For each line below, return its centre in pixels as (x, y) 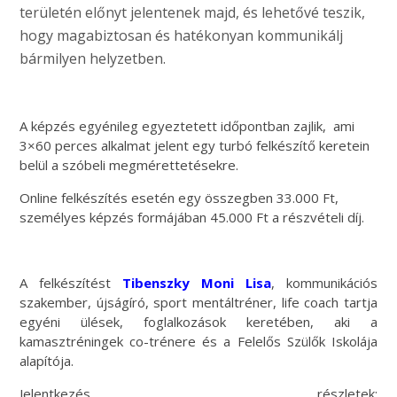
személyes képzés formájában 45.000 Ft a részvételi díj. (192, 217)
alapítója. (47, 360)
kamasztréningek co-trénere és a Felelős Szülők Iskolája (198, 341)
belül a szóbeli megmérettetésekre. (129, 164)
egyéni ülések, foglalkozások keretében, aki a (198, 321)
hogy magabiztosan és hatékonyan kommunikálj (182, 35)
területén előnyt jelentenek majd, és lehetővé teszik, (193, 12)
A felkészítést (71, 282)
